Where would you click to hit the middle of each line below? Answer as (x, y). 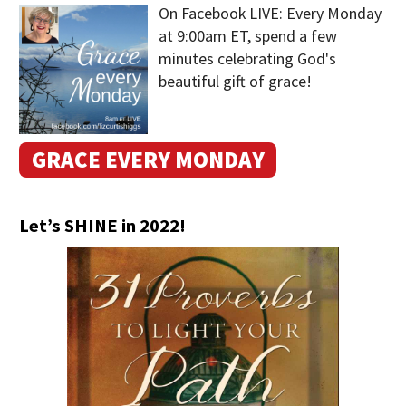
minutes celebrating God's (247, 59)
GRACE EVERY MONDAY (148, 160)
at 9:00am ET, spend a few (247, 36)
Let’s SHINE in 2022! (103, 225)
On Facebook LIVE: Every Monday (270, 14)
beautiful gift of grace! (235, 82)
